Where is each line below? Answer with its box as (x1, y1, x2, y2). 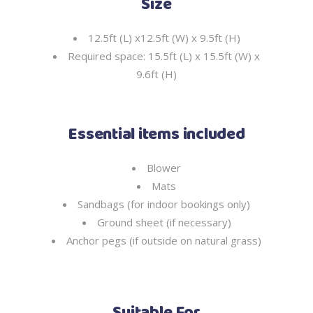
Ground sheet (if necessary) (96, 215, 231, 229)
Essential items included (68, 122, 245, 148)
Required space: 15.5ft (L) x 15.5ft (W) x (68, 49, 260, 63)
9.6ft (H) (136, 67, 177, 81)
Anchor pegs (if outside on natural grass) (66, 233, 261, 247)
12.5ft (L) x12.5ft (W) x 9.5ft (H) (87, 31, 240, 45)
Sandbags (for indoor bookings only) (78, 197, 250, 211)
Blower (147, 161, 181, 175)
